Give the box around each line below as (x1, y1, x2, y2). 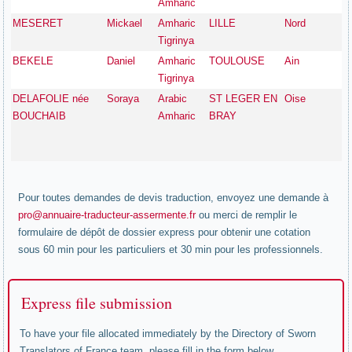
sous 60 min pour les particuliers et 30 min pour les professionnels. (18, 244, 324, 255)
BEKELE (13, 55, 54, 67)
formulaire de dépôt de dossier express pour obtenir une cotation (18, 226, 311, 238)
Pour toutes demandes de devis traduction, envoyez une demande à (18, 192, 329, 203)
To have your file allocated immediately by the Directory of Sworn (20, 328, 317, 339)
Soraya (107, 93, 140, 104)
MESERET (13, 17, 64, 29)
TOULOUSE (209, 55, 266, 67)
